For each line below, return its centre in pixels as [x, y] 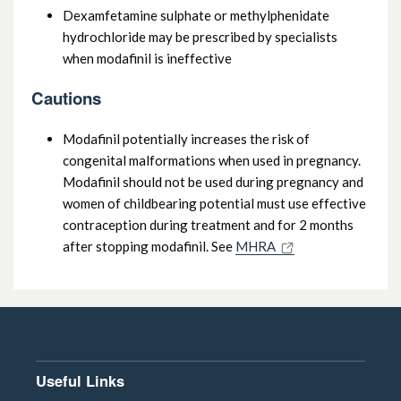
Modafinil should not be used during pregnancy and [213, 181]
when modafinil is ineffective [147, 58]
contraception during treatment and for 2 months [208, 224]
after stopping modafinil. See [149, 246]
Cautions [66, 98]
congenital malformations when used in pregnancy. [212, 160]
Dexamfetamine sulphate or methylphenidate [196, 15]
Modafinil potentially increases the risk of [186, 138]
